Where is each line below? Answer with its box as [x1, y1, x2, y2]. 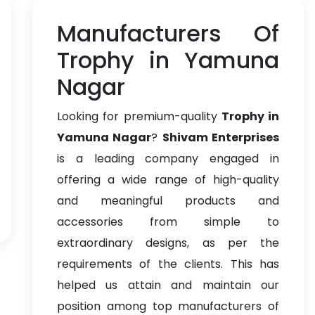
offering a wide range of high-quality [57, 172, 279, 188]
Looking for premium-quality [57, 108, 221, 124]
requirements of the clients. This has [57, 256, 279, 272]
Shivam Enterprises [162, 129, 280, 146]
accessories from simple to [57, 214, 279, 230]
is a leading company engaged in [57, 150, 279, 167]
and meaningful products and [57, 193, 279, 209]
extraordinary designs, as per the [57, 235, 279, 251]
